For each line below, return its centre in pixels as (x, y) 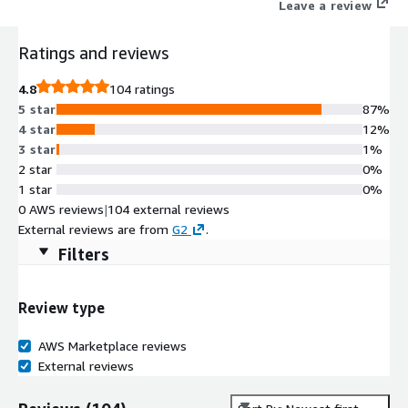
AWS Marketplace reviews (112, 346)
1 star (35, 189)
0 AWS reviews (61, 209)
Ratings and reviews (93, 52)
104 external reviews (168, 209)
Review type (61, 308)
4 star (37, 128)
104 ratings (142, 88)
